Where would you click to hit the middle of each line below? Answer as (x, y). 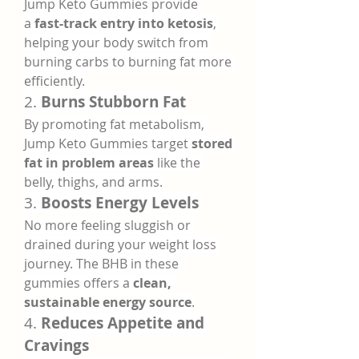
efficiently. (54, 81)
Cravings (56, 345)
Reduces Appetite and (123, 323)
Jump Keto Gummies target (108, 143)
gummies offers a (79, 283)
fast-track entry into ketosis (124, 23)
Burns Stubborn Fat (113, 102)
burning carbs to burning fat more (128, 62)
